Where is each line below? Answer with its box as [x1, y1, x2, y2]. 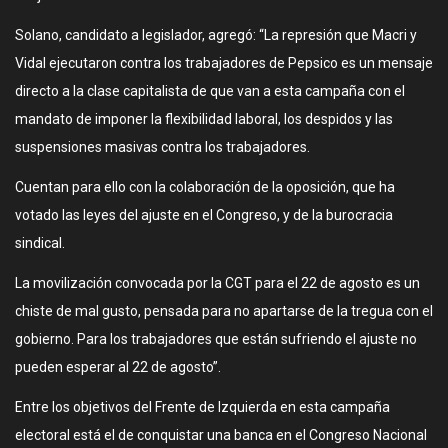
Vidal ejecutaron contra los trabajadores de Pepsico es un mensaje [15, 55, 433, 71]
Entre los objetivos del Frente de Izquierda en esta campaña [15, 399, 390, 415]
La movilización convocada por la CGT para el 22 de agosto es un [15, 275, 420, 291]
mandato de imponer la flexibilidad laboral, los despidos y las [15, 111, 393, 127]
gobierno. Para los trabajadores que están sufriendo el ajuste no [15, 331, 417, 347]
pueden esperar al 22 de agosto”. [15, 359, 221, 375]
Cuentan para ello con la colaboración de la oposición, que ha [15, 179, 395, 195]
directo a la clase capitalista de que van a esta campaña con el [15, 83, 405, 99]
